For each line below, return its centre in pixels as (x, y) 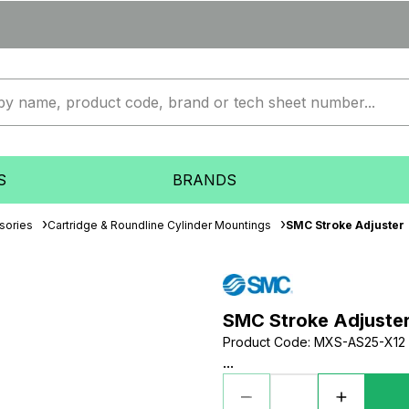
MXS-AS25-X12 (360, 342)
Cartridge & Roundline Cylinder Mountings (159, 225)
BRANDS (204, 180)
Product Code (265, 342)
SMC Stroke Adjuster (345, 225)
